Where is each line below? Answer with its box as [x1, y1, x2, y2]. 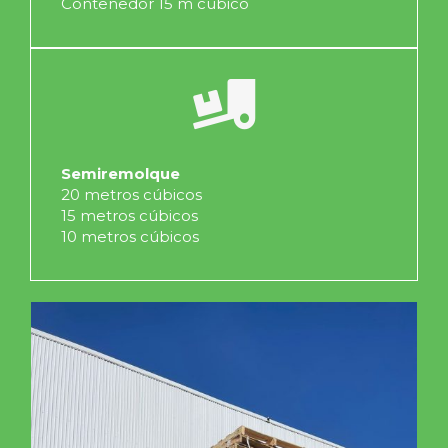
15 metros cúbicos [61, 206, 198, 225]
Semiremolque [61, 164, 180, 183]
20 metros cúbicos [61, 185, 202, 204]
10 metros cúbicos [61, 227, 199, 246]
